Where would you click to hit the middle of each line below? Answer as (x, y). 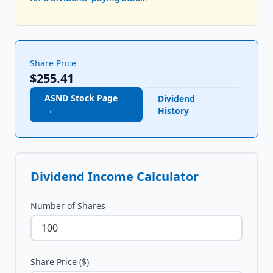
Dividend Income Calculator (115, 176)
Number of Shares (68, 206)
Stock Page (93, 98)
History (173, 111)
